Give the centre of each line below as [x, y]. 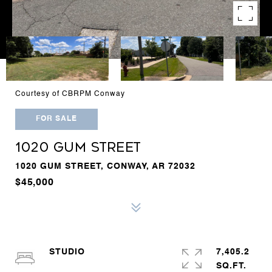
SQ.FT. [231, 266]
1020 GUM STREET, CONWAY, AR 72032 [105, 166]
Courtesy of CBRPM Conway [70, 94]
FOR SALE [56, 119]
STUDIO [67, 252]
